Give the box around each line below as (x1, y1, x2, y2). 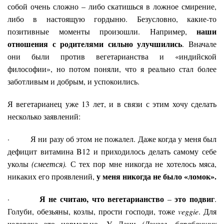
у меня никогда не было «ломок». (96, 170, 216, 182)
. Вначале (182, 38, 217, 49)
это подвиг (171, 192, 215, 204)
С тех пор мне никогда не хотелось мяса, (67, 158, 217, 169)
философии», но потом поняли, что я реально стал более (7, 63, 216, 74)
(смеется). (31, 158, 67, 169)
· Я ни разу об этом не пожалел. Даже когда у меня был (7, 133, 216, 144)
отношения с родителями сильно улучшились (7, 37, 182, 49)
